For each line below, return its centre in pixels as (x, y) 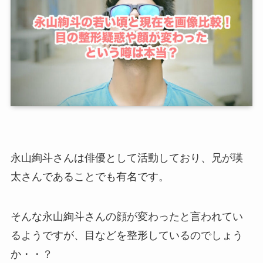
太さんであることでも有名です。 (90, 177)
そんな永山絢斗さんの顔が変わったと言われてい (127, 216)
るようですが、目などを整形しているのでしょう (127, 235)
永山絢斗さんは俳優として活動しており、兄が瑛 (127, 158)
